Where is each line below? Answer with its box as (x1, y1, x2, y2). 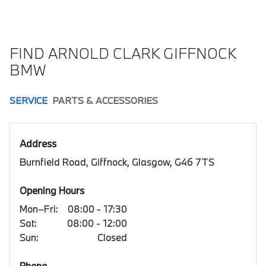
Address (20, 137, 56, 150)
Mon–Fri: (20, 202, 58, 215)
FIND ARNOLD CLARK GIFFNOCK (9, 43, 236, 63)
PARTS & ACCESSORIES (52, 94, 158, 106)
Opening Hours (20, 183, 84, 197)
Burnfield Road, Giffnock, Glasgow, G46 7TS (20, 155, 214, 168)
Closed (97, 230, 127, 243)
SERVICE (9, 94, 47, 106)
